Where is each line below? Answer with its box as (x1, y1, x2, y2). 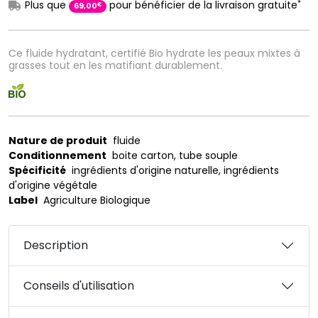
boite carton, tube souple (106, 148, 238, 163)
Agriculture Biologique (38, 193, 150, 207)
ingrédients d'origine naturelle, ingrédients (66, 163, 279, 177)
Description (23, 237, 88, 253)
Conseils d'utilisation (23, 278, 134, 294)
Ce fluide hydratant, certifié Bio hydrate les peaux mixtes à (9, 46, 300, 60)
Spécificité (9, 163, 66, 177)
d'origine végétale (9, 178, 97, 192)
